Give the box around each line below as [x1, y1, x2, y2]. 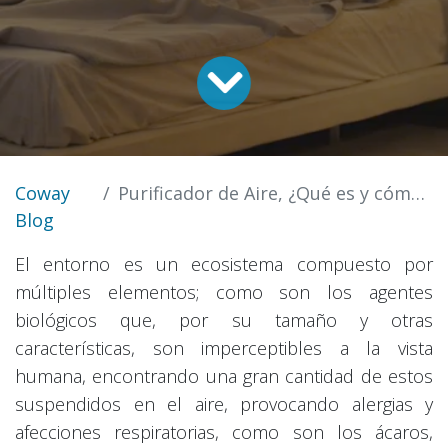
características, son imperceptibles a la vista [15, 335, 433, 360]
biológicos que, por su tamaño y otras [15, 307, 433, 332]
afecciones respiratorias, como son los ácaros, [15, 419, 433, 444]
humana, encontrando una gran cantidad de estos [15, 363, 433, 388]
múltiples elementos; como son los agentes [15, 279, 433, 304]
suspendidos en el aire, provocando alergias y [15, 391, 433, 416]
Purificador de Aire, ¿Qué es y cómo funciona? [118, 180, 412, 205]
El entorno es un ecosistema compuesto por [15, 251, 433, 276]
